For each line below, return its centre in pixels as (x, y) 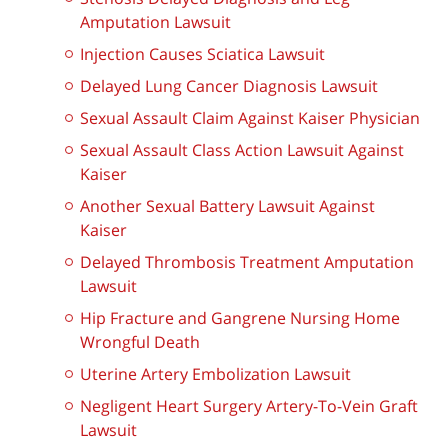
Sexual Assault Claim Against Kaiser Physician (250, 118)
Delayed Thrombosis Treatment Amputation (247, 262)
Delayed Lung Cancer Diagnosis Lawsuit (229, 86)
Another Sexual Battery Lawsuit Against (227, 206)
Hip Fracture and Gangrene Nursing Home (240, 318)
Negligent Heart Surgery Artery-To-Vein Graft (249, 406)
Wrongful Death (140, 342)
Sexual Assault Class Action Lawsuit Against (242, 150)
